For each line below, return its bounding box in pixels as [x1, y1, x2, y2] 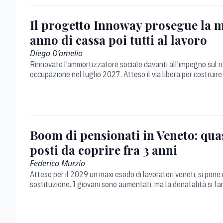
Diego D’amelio [30, 48, 83, 59]
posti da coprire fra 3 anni [30, 142, 177, 158]
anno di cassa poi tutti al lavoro [30, 32, 207, 48]
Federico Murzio [30, 158, 85, 169]
